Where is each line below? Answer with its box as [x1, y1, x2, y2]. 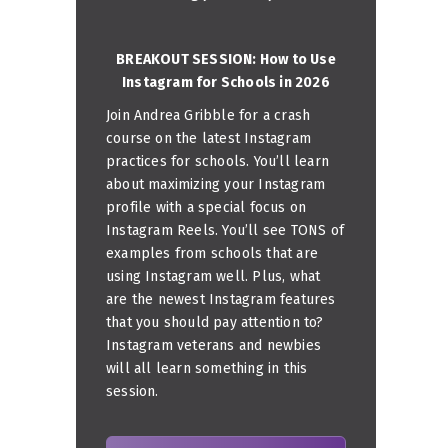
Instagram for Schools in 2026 [122, 73, 330, 91]
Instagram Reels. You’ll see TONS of [106, 221, 344, 239]
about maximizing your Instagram [106, 175, 326, 193]
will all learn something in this [106, 359, 308, 377]
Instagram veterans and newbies [106, 336, 321, 354]
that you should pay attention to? [106, 313, 324, 331]
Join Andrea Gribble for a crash [106, 106, 311, 124]
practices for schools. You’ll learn [106, 152, 329, 170]
